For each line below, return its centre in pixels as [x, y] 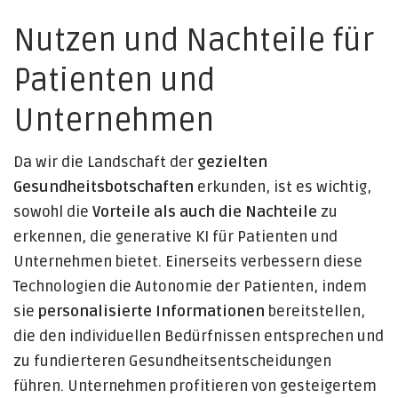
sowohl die [53, 212]
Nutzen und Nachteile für [194, 41]
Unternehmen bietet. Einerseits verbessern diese [188, 262]
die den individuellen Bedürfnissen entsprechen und [199, 337]
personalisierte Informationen [151, 312]
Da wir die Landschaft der [105, 163]
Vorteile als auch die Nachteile [205, 212]
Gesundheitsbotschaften [103, 187]
